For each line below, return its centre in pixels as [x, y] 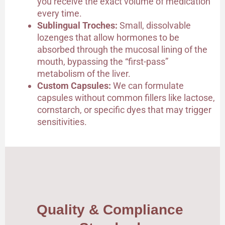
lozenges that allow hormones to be [108, 38]
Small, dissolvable [154, 26]
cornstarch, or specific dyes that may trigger [124, 110]
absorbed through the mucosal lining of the [122, 50]
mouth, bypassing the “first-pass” [103, 62]
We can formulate [147, 86]
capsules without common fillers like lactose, [126, 98]
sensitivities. [62, 122]
